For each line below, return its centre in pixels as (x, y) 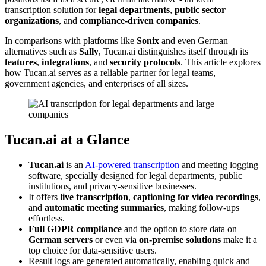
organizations (32, 20)
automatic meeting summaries (104, 207)
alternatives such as (42, 51)
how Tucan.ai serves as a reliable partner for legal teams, (110, 72)
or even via (116, 239)
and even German (194, 40)
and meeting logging (219, 164)
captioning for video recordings (196, 197)
